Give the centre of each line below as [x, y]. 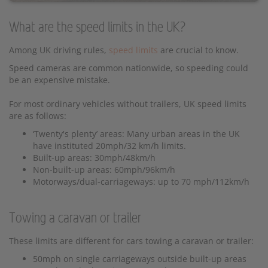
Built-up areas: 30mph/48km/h [94, 158]
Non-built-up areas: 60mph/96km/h [104, 170]
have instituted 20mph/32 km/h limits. [109, 146]
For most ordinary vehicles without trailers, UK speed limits [128, 104]
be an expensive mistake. [60, 80]
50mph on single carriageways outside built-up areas [140, 259]
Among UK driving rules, [59, 50]
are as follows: [38, 116]
